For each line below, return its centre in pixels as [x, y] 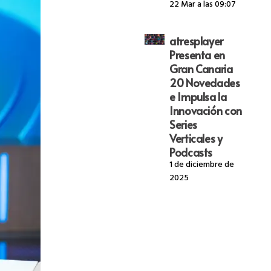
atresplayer [196, 41]
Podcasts [191, 152]
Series [183, 124]
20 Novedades [204, 82]
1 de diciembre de [201, 165]
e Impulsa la [198, 96]
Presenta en [197, 54]
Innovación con [205, 110]
